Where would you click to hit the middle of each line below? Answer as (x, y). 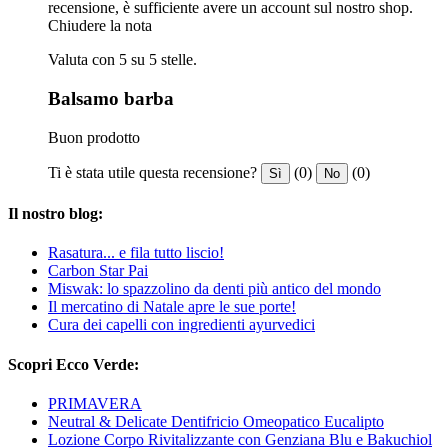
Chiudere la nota (100, 26)
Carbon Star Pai (98, 271)
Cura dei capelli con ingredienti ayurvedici (181, 325)
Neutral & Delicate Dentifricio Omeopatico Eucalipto (216, 421)
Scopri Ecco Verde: (73, 364)
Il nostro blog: (55, 214)
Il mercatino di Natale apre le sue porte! (172, 307)
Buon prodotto (94, 137)
